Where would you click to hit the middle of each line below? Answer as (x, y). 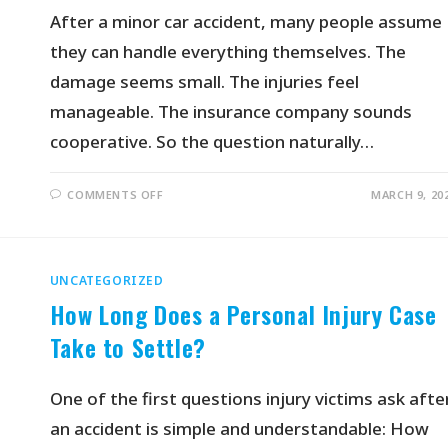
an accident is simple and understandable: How (239, 428)
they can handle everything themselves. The (227, 51)
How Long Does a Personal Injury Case (243, 314)
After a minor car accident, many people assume (245, 21)
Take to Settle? (127, 347)
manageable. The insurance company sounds (230, 111)
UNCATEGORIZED (106, 280)
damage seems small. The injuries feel (204, 81)
